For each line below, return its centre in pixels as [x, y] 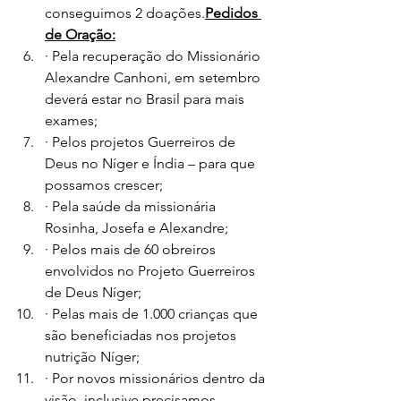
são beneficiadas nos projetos [142, 336]
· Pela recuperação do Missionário [154, 56]
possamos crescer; [104, 185]
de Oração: [80, 35]
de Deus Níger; [93, 293]
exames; [71, 121]
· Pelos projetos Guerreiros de [142, 142]
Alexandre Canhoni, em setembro [154, 78]
